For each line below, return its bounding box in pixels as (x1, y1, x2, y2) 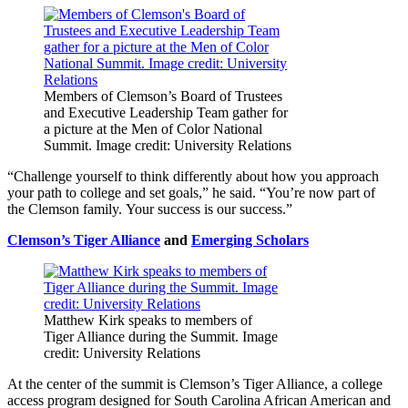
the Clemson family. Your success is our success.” (7, 200, 292, 217)
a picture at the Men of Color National (44, 120, 262, 137)
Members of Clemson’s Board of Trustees (44, 87, 282, 104)
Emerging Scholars (191, 231, 309, 248)
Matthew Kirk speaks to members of (44, 311, 252, 328)
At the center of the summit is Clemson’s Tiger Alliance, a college (7, 375, 382, 392)
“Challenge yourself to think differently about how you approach (7, 168, 379, 184)
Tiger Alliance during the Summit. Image (44, 328, 278, 344)
